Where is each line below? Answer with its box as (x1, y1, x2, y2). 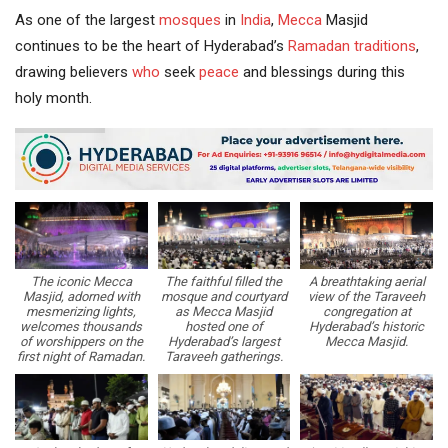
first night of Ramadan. (17, 348, 146, 364)
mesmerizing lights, (26, 303, 137, 319)
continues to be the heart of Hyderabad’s (15, 36, 288, 55)
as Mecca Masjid (175, 303, 273, 319)
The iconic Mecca (30, 273, 132, 289)
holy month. (15, 88, 92, 107)
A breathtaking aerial (308, 273, 425, 289)
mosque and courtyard (160, 288, 287, 304)
